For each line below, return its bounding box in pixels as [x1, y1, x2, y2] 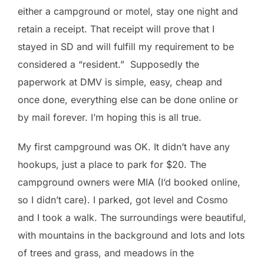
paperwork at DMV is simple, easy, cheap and [18, 75, 222, 88]
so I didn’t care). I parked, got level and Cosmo [18, 193, 228, 206]
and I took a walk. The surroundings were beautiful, [18, 211, 246, 223]
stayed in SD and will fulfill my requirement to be [18, 40, 234, 52]
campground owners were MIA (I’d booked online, [18, 176, 240, 188]
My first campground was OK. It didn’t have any [18, 140, 230, 153]
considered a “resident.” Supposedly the [18, 58, 199, 70]
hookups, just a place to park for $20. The [18, 158, 206, 170]
